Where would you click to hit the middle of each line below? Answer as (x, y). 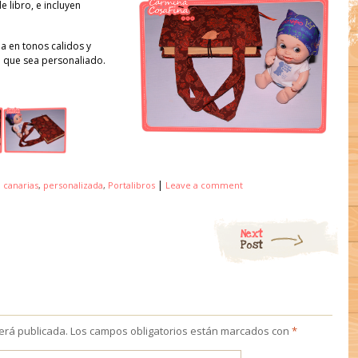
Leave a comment (204, 185)
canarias (21, 185)
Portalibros (131, 185)
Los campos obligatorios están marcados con (181, 331)
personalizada (73, 185)
